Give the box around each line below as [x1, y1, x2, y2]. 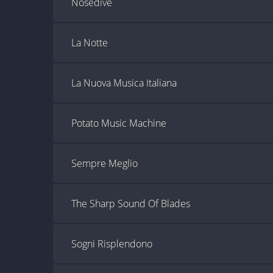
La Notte [71, 36, 108, 49]
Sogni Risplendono [71, 237, 152, 250]
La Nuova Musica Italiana [71, 76, 177, 90]
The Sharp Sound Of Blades [71, 197, 190, 210]
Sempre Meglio [71, 157, 138, 170]
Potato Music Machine [71, 116, 166, 130]
